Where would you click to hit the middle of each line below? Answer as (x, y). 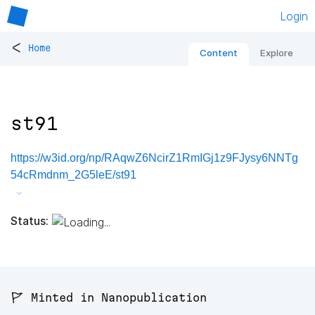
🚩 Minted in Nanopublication (109, 298)
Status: (30, 220)
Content (219, 53)
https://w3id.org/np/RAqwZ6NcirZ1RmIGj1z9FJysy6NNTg (154, 158)
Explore (277, 53)
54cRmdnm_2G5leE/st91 (73, 175)
